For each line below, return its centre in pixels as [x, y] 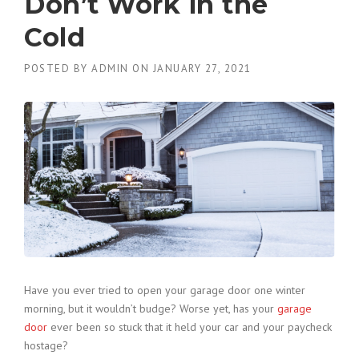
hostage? [46, 345]
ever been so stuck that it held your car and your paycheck [190, 327]
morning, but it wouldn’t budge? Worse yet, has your [151, 309]
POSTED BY [58, 69]
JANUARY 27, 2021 [202, 69]
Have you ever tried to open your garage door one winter [165, 290]
